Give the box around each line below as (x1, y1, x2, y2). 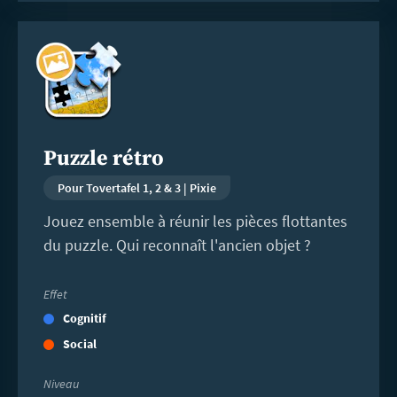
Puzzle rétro (43, 144, 164, 172)
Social (62, 336, 97, 353)
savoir (18, 49, 62, 72)
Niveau (43, 376, 79, 393)
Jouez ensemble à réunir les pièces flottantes (43, 210, 347, 231)
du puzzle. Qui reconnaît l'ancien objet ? (43, 234, 311, 255)
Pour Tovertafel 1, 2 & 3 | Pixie (57, 179, 216, 196)
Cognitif (62, 310, 106, 327)
